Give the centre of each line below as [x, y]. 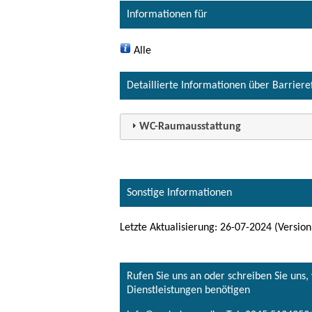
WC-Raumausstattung [190, 126]
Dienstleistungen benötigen [188, 290]
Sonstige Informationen [179, 193]
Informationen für [167, 14]
